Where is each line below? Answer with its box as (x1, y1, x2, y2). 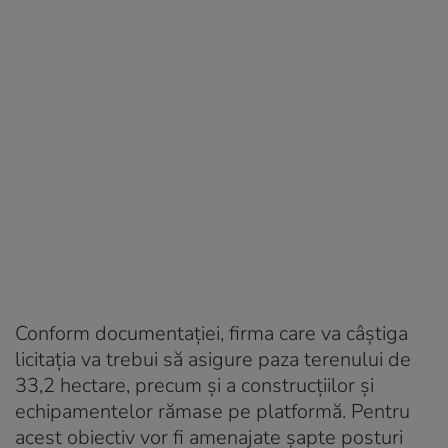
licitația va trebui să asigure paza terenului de (15, 345, 411, 373)
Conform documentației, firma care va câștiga (15, 319, 408, 347)
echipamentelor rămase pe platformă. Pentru (15, 397, 410, 425)
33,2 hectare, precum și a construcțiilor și (15, 371, 374, 399)
